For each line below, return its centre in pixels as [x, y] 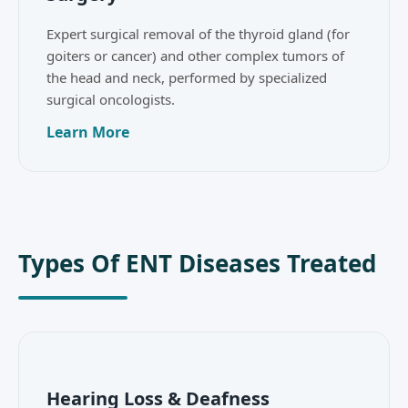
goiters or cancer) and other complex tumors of [195, 56]
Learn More [88, 133]
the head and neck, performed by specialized [187, 78]
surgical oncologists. [111, 100]
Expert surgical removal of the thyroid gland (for [198, 34]
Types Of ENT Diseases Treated [197, 264]
